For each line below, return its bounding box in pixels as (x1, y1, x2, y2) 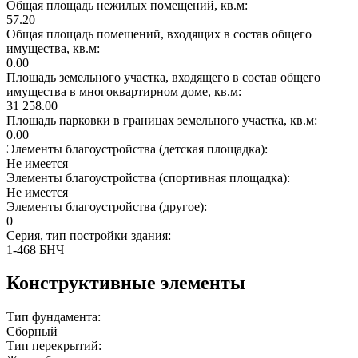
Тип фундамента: (6, 310, 104, 324)
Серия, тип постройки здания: (6, 228, 174, 242)
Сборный (6, 324, 58, 339)
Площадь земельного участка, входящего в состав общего (6, 70, 320, 84)
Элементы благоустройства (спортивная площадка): (6, 170, 293, 185)
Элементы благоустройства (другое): (6, 199, 210, 213)
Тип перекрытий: (6, 339, 105, 353)
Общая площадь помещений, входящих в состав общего (6, 26, 312, 41)
